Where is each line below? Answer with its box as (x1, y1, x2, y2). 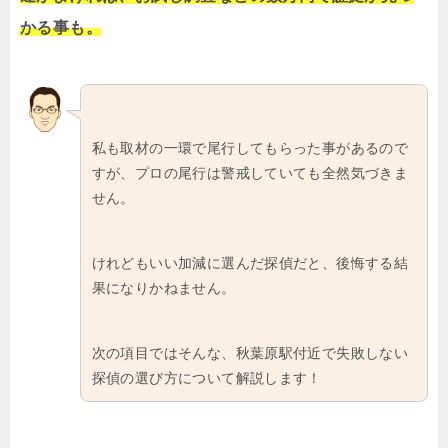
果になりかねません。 (91, 279, 236, 296)
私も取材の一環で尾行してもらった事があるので (91, 139, 409, 156)
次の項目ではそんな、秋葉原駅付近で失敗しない (91, 344, 409, 361)
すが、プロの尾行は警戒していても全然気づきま (91, 164, 409, 181)
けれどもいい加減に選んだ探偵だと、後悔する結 (91, 254, 409, 271)
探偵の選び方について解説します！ (91, 369, 322, 386)
